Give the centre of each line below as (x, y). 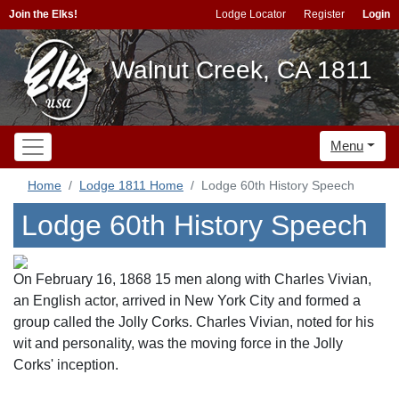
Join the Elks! (43, 14)
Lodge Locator (251, 14)
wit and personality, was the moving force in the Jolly (178, 343)
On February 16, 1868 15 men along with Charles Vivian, (192, 279)
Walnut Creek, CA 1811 (242, 70)
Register (324, 14)
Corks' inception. (66, 365)
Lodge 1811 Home (131, 185)
